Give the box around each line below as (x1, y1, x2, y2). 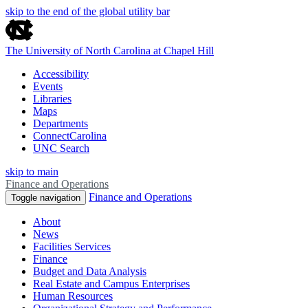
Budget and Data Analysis (33, 265, 146, 277)
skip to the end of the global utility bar (5, 5, 170, 17)
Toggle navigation (11, 192, 80, 203)
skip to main (5, 166, 58, 177)
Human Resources (33, 290, 113, 302)
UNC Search (33, 142, 89, 154)
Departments (33, 118, 88, 129)
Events (33, 80, 63, 92)
